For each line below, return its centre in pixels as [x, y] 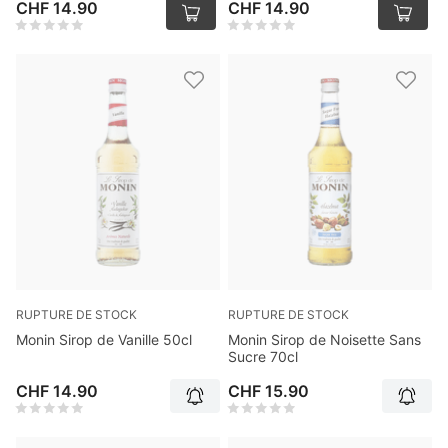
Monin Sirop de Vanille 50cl [104, 339]
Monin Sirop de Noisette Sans [324, 339]
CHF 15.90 [268, 390]
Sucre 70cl [263, 356]
